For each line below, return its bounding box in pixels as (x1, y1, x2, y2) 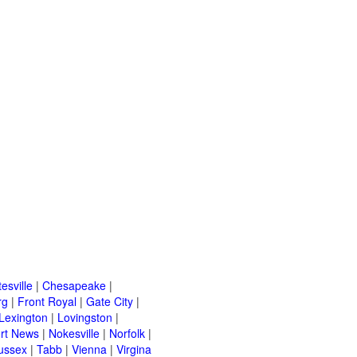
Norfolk (109, 325, 145, 342)
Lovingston (57, 309, 112, 326)
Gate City (86, 293, 133, 310)
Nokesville (49, 325, 100, 342)
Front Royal (18, 293, 76, 310)
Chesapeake (42, 277, 106, 294)
